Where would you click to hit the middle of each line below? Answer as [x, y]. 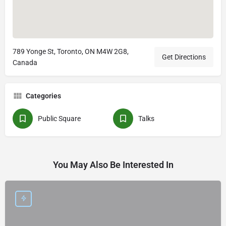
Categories [43, 96]
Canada [25, 62]
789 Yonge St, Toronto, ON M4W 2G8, [71, 51]
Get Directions [184, 57]
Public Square [59, 118]
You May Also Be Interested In [113, 164]
